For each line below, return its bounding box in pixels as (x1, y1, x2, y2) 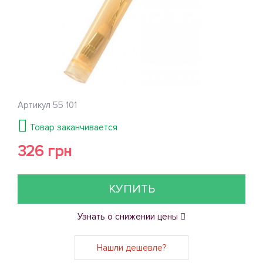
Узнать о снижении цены (77, 211, 180, 222)
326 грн (18, 142, 72, 161)
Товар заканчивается (28, 122, 117, 133)
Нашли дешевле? (97, 242, 166, 253)
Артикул (18, 100, 53, 110)
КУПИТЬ (108, 182, 155, 196)
